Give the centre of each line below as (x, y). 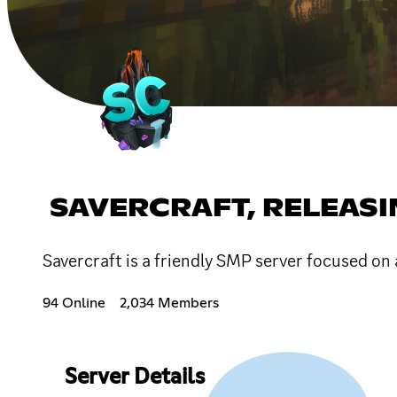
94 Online (74, 303)
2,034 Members (169, 303)
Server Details (134, 377)
